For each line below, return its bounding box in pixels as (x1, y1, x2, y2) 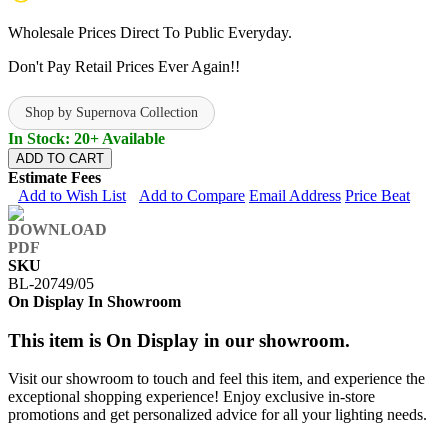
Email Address (249, 186, 341, 204)
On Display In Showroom (8, 292, 181, 310)
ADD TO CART (16, 150, 104, 166)
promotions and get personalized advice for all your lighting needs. (8, 406, 427, 424)
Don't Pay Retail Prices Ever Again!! (8, 57, 240, 75)
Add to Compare (139, 186, 245, 204)
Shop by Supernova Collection (25, 104, 198, 120)
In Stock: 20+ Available (8, 129, 165, 147)
